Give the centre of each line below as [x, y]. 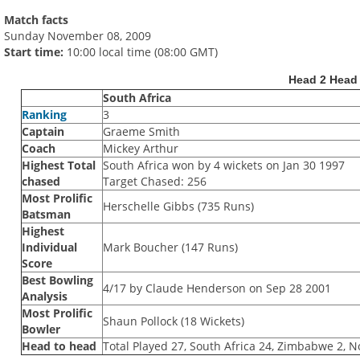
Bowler [41, 329]
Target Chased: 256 [154, 182]
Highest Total [58, 166]
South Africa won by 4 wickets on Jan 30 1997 [223, 166]
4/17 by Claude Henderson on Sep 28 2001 [217, 288]
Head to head [59, 346]
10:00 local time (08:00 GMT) [141, 52]
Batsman [46, 215]
